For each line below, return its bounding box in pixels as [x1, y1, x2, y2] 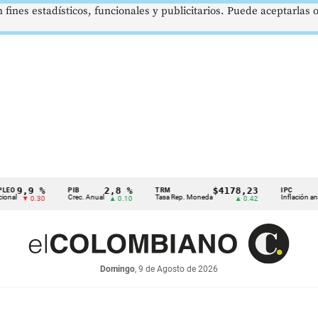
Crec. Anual [39, 192, 76, 201]
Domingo [99, 264, 135, 275]
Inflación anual [252, 192, 299, 201]
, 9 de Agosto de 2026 [134, 264, 218, 275]
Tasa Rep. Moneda [126, 192, 185, 201]
